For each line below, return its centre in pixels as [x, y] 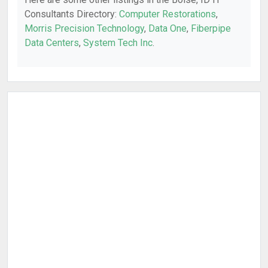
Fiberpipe [211, 28]
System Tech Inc [118, 43]
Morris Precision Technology [84, 28]
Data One [167, 28]
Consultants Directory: [72, 14]
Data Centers [52, 43]
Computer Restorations [167, 14]
